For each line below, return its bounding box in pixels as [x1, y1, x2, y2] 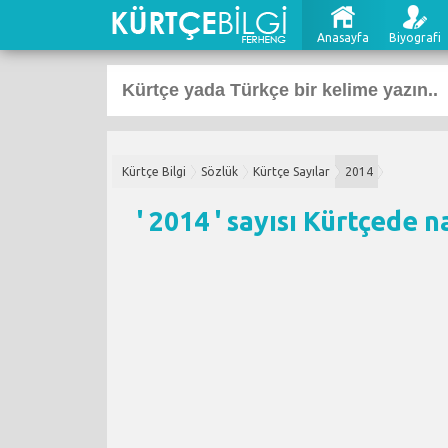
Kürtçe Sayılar [253, 165, 330, 178]
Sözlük [201, 165, 238, 178]
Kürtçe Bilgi [122, 165, 186, 178]
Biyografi [389, 31, 441, 44]
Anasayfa [317, 31, 369, 44]
